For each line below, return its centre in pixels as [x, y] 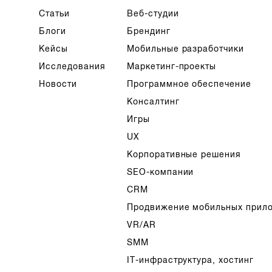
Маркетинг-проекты [172, 66]
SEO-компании [160, 172]
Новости [58, 84]
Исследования [73, 66]
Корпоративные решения [184, 154]
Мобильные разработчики [185, 49]
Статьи [55, 13]
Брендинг [148, 31]
